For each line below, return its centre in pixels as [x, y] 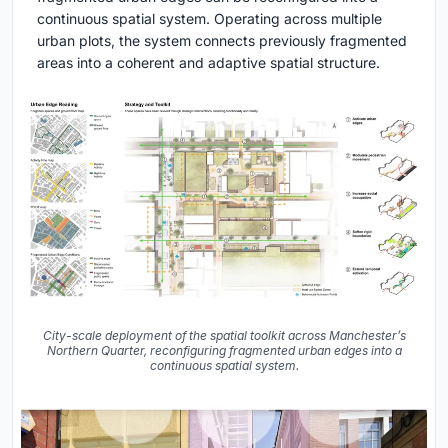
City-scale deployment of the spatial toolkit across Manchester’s [224, 336]
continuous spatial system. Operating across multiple [209, 19]
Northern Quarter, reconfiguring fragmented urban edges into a [224, 351]
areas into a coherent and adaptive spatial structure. [208, 63]
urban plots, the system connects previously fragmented [222, 41]
